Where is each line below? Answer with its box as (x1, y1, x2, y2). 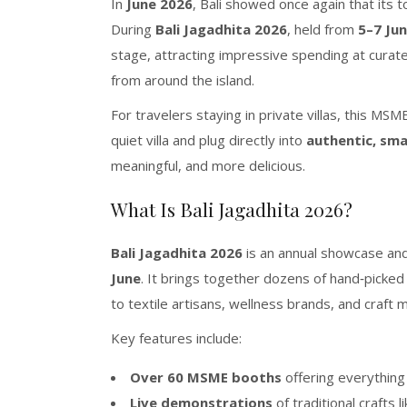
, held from (287, 19, 358, 38)
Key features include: (111, 328, 242, 347)
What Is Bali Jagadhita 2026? (111, 195, 352, 222)
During (111, 19, 155, 38)
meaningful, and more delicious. (111, 155, 305, 174)
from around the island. (111, 70, 254, 89)
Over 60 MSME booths (130, 367, 282, 386)
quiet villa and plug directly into (111, 130, 306, 149)
